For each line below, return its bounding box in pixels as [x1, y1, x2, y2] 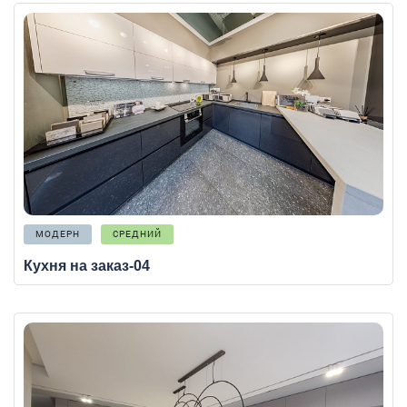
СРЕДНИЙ [113, 227, 162, 240]
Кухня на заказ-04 [24, 257, 150, 273]
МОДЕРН [35, 227, 80, 240]
